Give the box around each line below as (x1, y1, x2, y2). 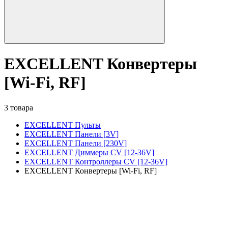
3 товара (4, 103, 33, 112)
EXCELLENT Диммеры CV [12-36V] (24, 148, 154, 157)
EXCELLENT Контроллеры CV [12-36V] (24, 157, 167, 166)
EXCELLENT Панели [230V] (24, 138, 127, 148)
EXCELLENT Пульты (24, 120, 101, 129)
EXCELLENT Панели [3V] (24, 129, 119, 138)
